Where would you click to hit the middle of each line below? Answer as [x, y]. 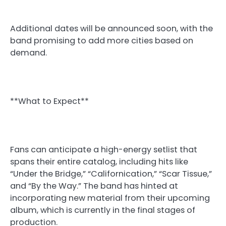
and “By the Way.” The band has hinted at [94, 186]
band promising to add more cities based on [102, 40]
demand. [29, 52]
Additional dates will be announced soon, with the [111, 28]
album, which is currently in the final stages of [103, 210]
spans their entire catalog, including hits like [99, 162]
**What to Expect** [49, 101]
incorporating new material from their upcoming [110, 198]
